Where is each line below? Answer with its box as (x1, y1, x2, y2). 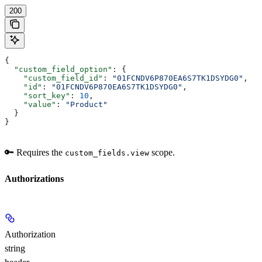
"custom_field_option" (5, 65, 112, 74)
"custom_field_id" (5, 74, 103, 83)
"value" (5, 100, 56, 109)
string (5, 243, 25, 253)
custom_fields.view (65, 149, 149, 158)
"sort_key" (5, 91, 70, 101)
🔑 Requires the (5, 147, 65, 158)
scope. (149, 147, 175, 158)
